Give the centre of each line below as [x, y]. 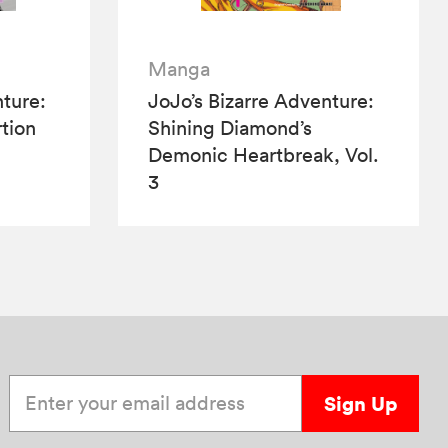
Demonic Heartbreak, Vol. [264, 154]
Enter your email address [118, 386]
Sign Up [360, 403]
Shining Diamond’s [230, 127]
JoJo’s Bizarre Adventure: [261, 100]
